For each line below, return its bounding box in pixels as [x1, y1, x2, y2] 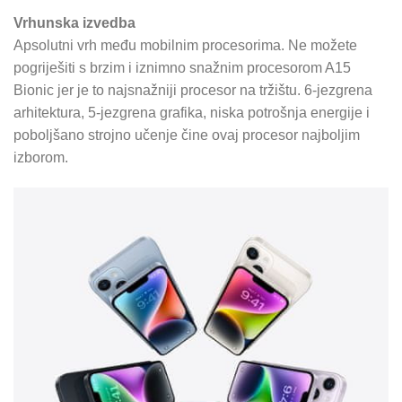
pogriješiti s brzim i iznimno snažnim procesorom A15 [13, 60, 351, 76]
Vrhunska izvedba [13, 15, 135, 31]
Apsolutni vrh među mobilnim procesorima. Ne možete [13, 38, 357, 54]
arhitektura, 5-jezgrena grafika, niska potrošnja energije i [13, 105, 370, 121]
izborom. [13, 150, 68, 166]
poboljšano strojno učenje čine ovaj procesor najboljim [13, 127, 360, 144]
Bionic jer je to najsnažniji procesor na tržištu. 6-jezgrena [13, 83, 372, 99]
